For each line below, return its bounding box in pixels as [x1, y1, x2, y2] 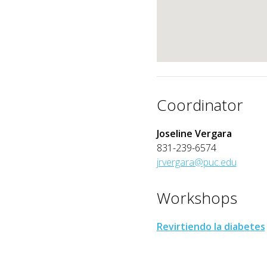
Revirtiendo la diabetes [156, 220, 265, 233]
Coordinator [156, 94, 243, 116]
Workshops [156, 187, 237, 209]
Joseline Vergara [156, 127, 232, 140]
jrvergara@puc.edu [156, 156, 237, 169]
